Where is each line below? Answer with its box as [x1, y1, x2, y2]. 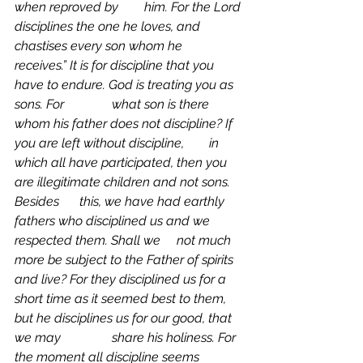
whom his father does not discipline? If [15, 116, 236, 131]
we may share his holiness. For [15, 330, 64, 345]
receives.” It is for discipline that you [15, 58, 217, 73]
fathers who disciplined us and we [15, 213, 213, 228]
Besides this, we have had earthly [15, 194, 62, 209]
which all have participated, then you [15, 155, 230, 170]
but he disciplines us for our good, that [15, 310, 235, 326]
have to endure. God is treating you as [15, 77, 237, 92]
